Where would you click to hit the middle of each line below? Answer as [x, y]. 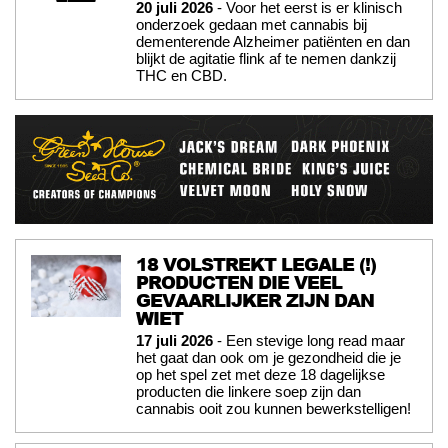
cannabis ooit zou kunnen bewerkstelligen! [273, 408]
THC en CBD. [181, 75]
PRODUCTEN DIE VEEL [239, 281]
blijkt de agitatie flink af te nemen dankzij [266, 58]
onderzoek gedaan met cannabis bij [251, 24]
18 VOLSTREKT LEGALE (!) [256, 263]
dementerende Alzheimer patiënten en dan [273, 41]
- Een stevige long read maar [309, 340]
